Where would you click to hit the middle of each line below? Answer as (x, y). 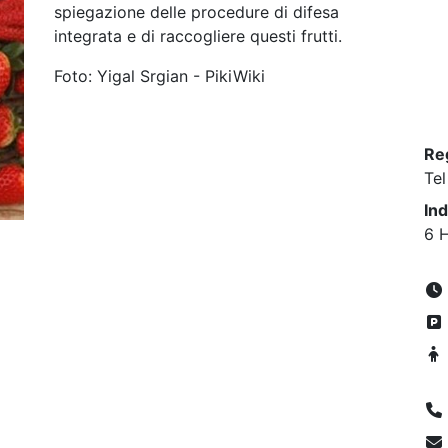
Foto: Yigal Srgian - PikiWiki (159, 76)
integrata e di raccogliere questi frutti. (198, 36)
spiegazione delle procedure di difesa (196, 12)
